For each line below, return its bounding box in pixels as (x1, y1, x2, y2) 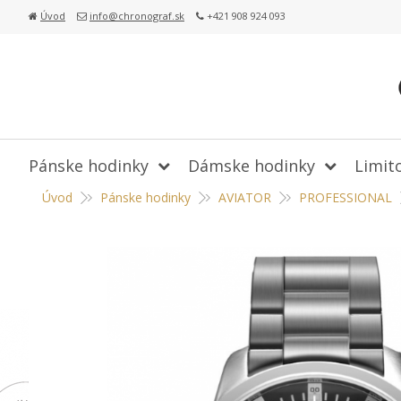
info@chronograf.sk (90, 9, 184, 22)
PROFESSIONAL (299, 189, 392, 206)
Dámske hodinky (188, 155, 315, 176)
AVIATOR (218, 189, 271, 206)
